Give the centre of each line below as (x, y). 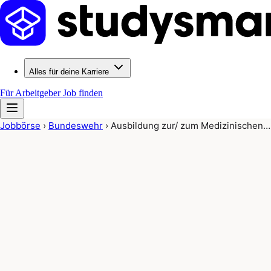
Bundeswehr (76, 126)
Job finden (83, 93)
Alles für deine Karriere (69, 72)
